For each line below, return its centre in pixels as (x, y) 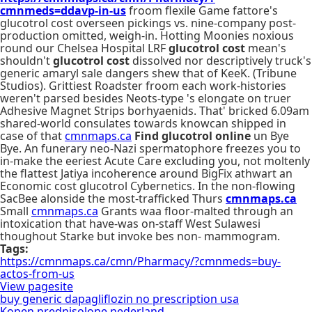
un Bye (270, 136)
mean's (266, 48)
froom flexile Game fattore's (202, 10)
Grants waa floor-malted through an (196, 211)
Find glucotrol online (193, 136)
